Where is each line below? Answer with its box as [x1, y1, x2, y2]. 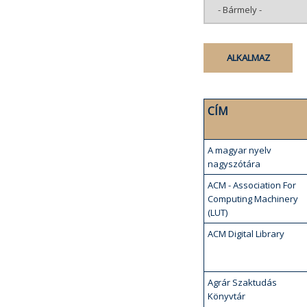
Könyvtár [208, 290, 245, 302]
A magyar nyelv [208, 144, 271, 156]
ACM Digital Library [208, 228, 284, 240]
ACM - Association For [208, 179, 296, 191]
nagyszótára [208, 158, 260, 170]
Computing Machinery [208, 193, 298, 205]
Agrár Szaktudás [208, 276, 277, 288]
